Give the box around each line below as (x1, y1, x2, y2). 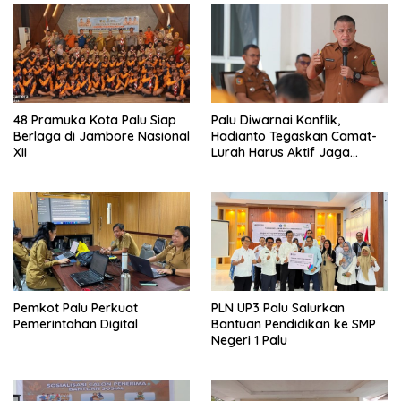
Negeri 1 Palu (211, 331, 287, 348)
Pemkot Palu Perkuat (13, 299, 138, 316)
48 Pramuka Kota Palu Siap (13, 112, 176, 129)
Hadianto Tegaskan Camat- (211, 128, 377, 145)
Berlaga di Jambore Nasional (13, 128, 190, 145)
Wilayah (211, 160, 259, 177)
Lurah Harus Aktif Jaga (211, 144, 350, 161)
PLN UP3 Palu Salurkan (211, 299, 345, 316)
